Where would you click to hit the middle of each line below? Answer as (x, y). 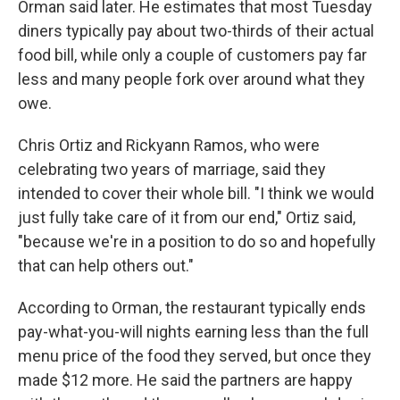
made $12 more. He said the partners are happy (185, 380)
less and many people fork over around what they (192, 79)
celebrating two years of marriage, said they (172, 170)
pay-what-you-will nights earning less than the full (193, 332)
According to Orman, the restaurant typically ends (192, 308)
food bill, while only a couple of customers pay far (192, 55)
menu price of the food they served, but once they (195, 356)
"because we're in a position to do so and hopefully (197, 242)
